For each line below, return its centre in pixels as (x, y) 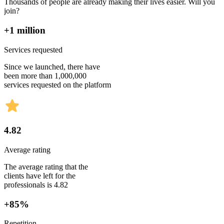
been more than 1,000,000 (45, 75)
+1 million (25, 30)
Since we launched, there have (52, 66)
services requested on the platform (57, 84)
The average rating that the (46, 166)
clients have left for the (40, 175)
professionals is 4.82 (36, 184)
